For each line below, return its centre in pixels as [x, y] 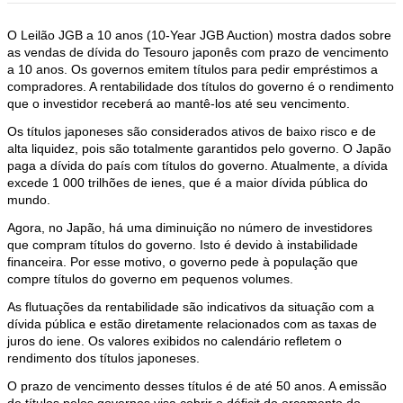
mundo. [29, 200]
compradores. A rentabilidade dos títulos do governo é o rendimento [201, 86]
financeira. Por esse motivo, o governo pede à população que [183, 262]
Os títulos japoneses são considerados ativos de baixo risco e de [192, 131]
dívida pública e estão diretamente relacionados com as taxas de [192, 324]
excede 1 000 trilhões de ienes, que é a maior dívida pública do [188, 183]
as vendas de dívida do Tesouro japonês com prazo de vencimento [198, 52]
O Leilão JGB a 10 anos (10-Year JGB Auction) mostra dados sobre [199, 35]
